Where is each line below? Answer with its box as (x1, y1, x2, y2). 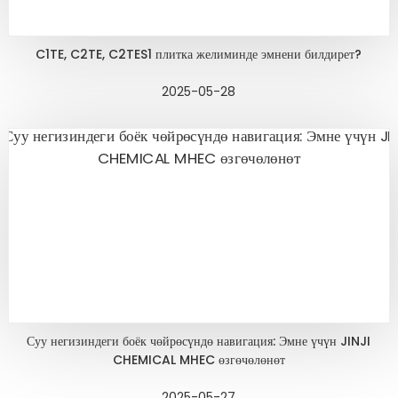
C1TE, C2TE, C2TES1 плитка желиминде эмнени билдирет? (36, 45, 362, 64)
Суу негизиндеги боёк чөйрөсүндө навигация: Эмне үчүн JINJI (27, 332, 371, 351)
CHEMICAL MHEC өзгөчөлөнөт (112, 351, 285, 370)
